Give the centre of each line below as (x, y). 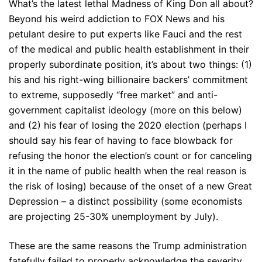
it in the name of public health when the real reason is (127, 171)
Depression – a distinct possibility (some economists (125, 201)
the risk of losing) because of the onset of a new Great (130, 186)
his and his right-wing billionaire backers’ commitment (128, 80)
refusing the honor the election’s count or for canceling (130, 156)
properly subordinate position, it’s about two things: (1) (130, 64)
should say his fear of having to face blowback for (121, 140)
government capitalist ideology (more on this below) (125, 110)
